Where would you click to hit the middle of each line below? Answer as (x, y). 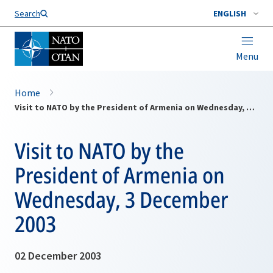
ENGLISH (230, 13)
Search (27, 13)
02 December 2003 (58, 256)
